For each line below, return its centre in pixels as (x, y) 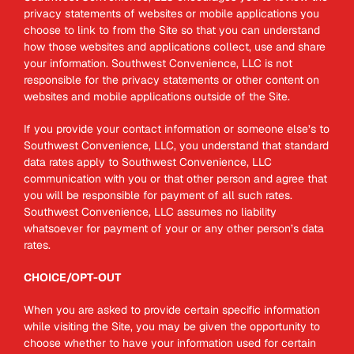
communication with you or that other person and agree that (175, 179)
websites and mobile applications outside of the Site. (157, 96)
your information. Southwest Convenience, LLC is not (158, 63)
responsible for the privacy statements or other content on (171, 80)
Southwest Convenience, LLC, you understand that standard (176, 145)
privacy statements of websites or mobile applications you (171, 13)
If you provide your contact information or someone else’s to (177, 129)
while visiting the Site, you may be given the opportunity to (172, 326)
